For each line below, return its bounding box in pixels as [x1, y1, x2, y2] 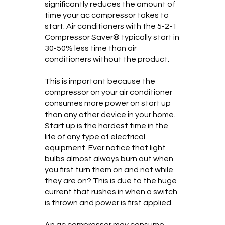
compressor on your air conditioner [45, 88, 172, 96]
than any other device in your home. [45, 110, 175, 119]
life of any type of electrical [45, 132, 145, 141]
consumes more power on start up [45, 99, 171, 107]
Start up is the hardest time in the [45, 121, 168, 130]
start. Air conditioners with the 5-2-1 [45, 22, 177, 30]
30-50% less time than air [45, 44, 137, 52]
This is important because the [45, 77, 155, 85]
